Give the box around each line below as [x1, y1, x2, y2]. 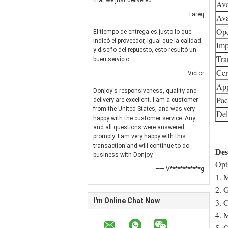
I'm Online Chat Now [93, 196, 160, 205]
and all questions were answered [93, 124, 184, 131]
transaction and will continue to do [93, 142, 189, 149]
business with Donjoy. [93, 151, 154, 158]
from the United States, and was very [93, 105, 195, 112]
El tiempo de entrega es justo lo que [93, 28, 191, 35]
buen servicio [93, 55, 129, 63]
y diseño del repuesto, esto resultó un [93, 46, 196, 53]
